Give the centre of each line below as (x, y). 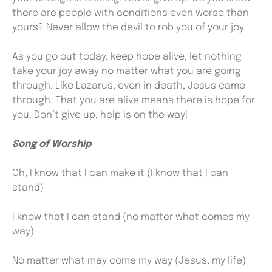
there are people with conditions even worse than (131, 13)
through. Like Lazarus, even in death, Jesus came (129, 86)
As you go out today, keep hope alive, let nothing (127, 56)
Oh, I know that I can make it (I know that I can (120, 173)
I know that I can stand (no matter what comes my (131, 217)
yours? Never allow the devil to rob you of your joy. (130, 27)
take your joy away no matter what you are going (127, 71)
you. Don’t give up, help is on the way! (100, 115)
